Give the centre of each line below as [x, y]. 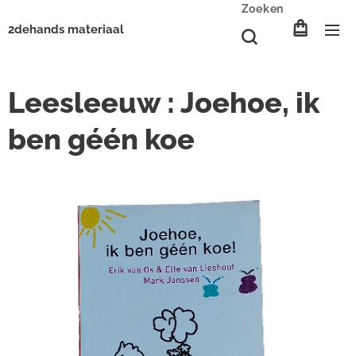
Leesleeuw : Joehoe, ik [164, 103]
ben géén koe [101, 139]
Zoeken [262, 9]
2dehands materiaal [66, 29]
